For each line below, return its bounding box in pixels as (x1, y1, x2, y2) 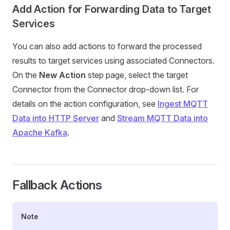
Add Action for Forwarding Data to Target (12, 3, 211, 15)
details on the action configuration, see (12, 99, 158, 109)
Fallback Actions (12, 178, 102, 193)
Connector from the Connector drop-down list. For (12, 84, 199, 94)
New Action (39, 70, 86, 80)
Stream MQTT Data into (117, 113, 208, 123)
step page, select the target (86, 70, 188, 80)
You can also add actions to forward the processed (12, 41, 202, 51)
